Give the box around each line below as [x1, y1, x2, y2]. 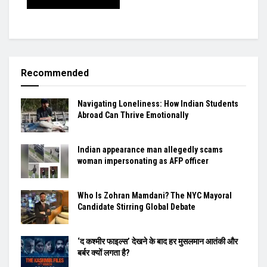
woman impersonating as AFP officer [77, 156, 209, 166]
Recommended [21, 67, 89, 79]
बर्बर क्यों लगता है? [77, 248, 129, 258]
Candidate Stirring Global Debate [77, 202, 195, 212]
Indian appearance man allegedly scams [77, 144, 223, 154]
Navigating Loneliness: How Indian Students [77, 98, 238, 108]
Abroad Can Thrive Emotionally [77, 110, 188, 120]
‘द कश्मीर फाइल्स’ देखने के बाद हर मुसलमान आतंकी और [77, 237, 238, 247]
